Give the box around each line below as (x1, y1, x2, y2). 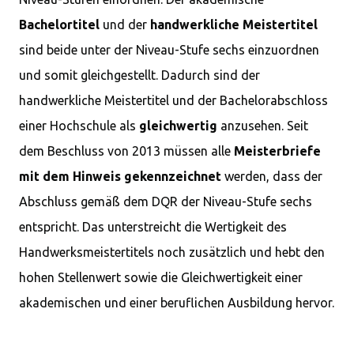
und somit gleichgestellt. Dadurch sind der (19, 68, 260, 82)
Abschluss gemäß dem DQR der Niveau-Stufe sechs (19, 194, 312, 209)
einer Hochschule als (19, 119, 139, 133)
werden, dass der (221, 169, 322, 183)
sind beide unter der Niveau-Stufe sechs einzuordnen (19, 43, 319, 57)
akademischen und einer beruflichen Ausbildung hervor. (19, 296, 334, 310)
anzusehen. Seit (217, 119, 308, 133)
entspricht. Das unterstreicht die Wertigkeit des (19, 220, 287, 234)
